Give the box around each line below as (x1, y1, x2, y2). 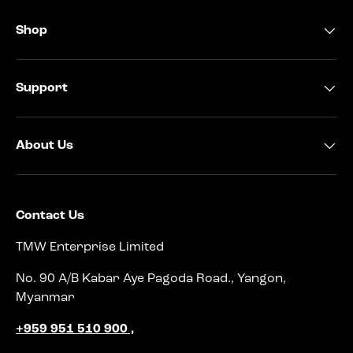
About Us (16, 139, 73, 153)
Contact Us (16, 210, 84, 223)
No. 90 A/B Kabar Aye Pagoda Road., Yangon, (16, 273, 286, 286)
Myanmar (16, 292, 75, 305)
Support (16, 82, 68, 95)
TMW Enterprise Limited (16, 241, 164, 255)
